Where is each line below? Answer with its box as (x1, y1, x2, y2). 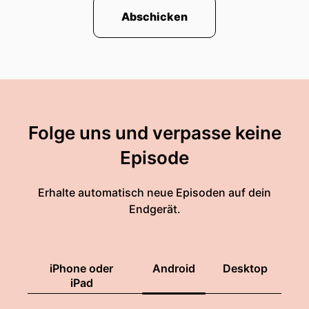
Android (152, 261, 195, 275)
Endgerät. (128, 202, 181, 216)
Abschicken (121, 10, 188, 23)
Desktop (223, 261, 268, 275)
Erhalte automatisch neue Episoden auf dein (38, 186, 271, 199)
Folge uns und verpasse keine (28, 122, 281, 143)
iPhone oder (50, 261, 113, 275)
